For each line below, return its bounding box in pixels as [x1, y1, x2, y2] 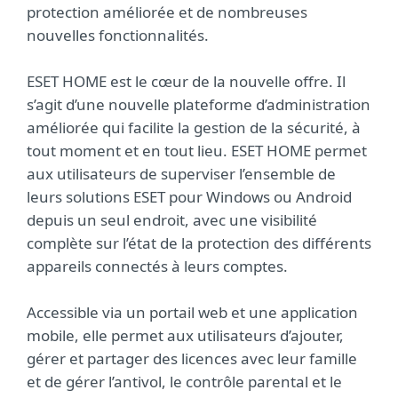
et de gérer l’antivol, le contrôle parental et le [27, 371, 342, 392]
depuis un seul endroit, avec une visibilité [27, 210, 317, 230]
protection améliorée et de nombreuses [27, 2, 307, 22]
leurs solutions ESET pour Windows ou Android [27, 187, 352, 207]
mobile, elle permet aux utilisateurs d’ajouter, [27, 325, 344, 346]
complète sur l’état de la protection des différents [27, 233, 371, 253]
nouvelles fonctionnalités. [27, 25, 209, 45]
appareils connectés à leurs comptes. [27, 256, 288, 276]
